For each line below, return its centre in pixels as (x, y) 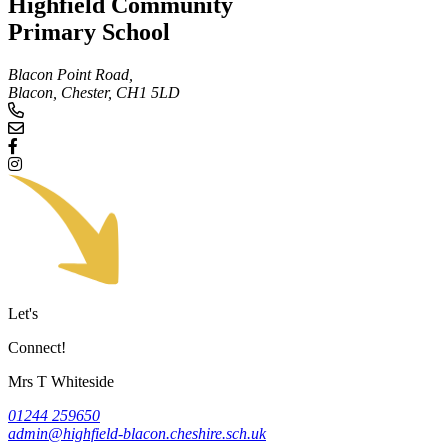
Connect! (37, 347)
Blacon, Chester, (60, 92)
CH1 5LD (148, 92)
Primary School (89, 31)
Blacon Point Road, (70, 74)
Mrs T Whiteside (61, 381)
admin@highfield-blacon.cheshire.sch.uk (137, 433)
